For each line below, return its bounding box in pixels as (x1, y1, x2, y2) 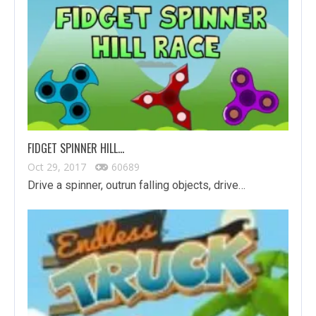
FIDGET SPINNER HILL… (28, 140, 124, 157)
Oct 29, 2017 (28, 160, 86, 174)
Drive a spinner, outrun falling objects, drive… (28, 178, 245, 193)
